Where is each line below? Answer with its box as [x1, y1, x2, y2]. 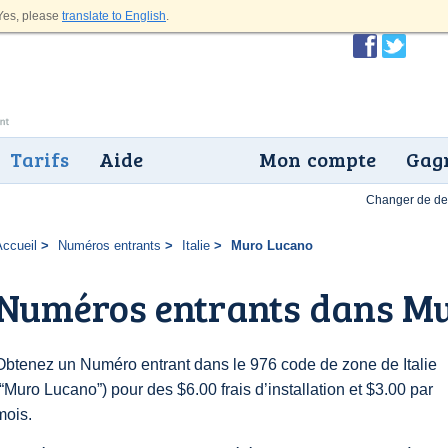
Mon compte [259, 145, 376, 173]
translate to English [62, 9, 166, 23]
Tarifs [10, 145, 69, 173]
